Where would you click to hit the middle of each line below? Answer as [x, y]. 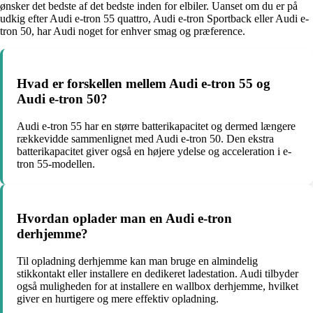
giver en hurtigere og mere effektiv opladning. [118, 298]
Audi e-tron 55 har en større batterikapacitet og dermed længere [156, 126]
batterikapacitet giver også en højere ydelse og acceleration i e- [154, 151]
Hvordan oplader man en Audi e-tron [124, 219]
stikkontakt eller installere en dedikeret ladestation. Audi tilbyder [158, 273]
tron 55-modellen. [56, 163]
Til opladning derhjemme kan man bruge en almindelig [137, 261]
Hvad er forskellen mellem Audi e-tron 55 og [144, 83]
